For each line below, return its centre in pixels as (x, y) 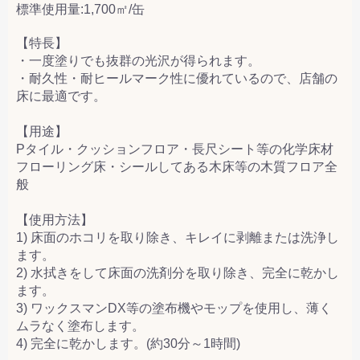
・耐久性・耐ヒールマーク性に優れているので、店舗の (177, 78)
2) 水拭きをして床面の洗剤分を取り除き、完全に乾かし (178, 272)
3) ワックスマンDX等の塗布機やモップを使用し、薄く (174, 308)
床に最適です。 (61, 96)
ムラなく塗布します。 (80, 325)
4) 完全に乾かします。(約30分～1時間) (128, 343)
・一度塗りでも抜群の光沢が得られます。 (138, 60)
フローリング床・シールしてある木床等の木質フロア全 (177, 166)
